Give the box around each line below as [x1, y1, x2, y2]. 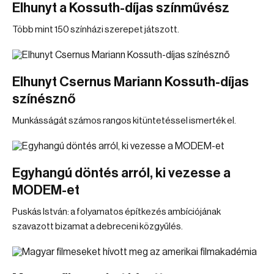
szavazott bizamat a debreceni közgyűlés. [12, 222, 183, 231]
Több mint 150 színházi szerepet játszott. [12, 25, 179, 34]
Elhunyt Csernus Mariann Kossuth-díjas [12, 75, 249, 89]
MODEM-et [12, 183, 80, 197]
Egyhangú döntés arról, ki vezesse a [12, 166, 231, 180]
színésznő [12, 92, 76, 106]
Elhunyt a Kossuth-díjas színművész [12, 1, 229, 15]
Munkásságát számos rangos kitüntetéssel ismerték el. [12, 116, 236, 125]
